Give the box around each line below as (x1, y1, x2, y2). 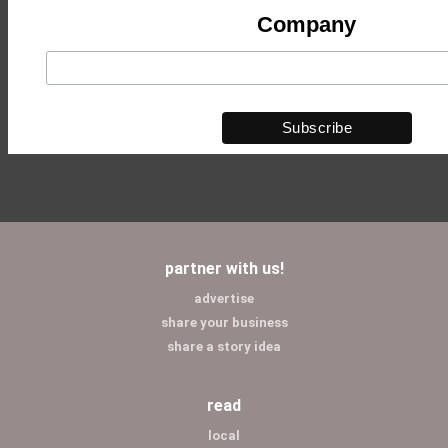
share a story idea (167, 338, 281, 354)
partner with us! (164, 258, 284, 278)
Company (256, 12, 356, 38)
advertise (194, 290, 254, 306)
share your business (160, 314, 288, 330)
